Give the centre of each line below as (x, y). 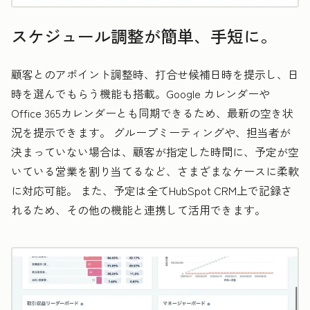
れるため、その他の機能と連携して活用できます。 (138, 209)
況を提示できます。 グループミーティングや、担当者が (151, 132)
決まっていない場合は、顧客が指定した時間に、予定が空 (155, 151)
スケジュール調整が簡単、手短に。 (144, 35)
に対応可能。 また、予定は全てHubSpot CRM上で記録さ (152, 190)
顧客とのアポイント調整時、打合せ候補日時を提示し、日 (155, 74)
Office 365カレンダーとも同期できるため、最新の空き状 (152, 112)
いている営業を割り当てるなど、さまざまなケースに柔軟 (155, 171)
